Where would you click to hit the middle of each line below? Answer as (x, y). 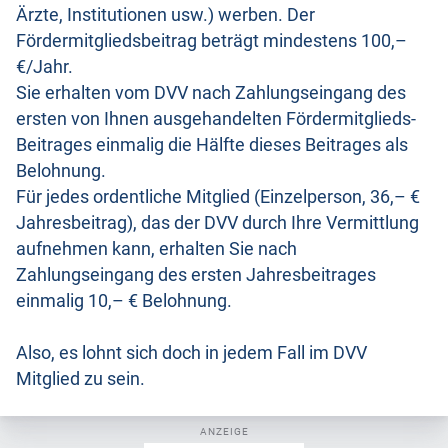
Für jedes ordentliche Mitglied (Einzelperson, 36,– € (218, 196)
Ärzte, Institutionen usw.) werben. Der (165, 14)
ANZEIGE (224, 431)
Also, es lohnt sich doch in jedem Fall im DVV (191, 352)
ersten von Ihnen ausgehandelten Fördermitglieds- (216, 118)
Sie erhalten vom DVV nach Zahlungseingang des (211, 92)
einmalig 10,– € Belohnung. (124, 300)
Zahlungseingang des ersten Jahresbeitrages (196, 274)
